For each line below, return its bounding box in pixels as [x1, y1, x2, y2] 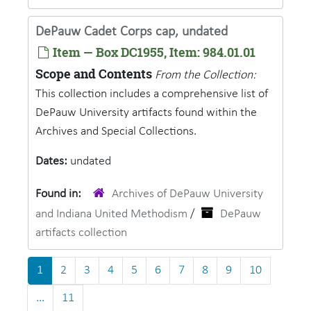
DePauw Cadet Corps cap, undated [35, 25, 228, 39]
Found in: [35, 187, 84, 201]
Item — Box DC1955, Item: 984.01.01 [50, 44, 255, 61]
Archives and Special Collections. [35, 125, 196, 138]
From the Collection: [155, 69, 256, 82]
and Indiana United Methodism [35, 208, 187, 221]
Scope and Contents [35, 65, 152, 83]
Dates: [35, 155, 70, 168]
